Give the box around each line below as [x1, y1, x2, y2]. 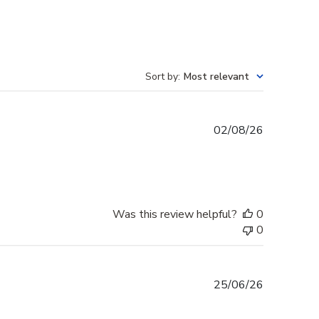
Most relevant [184, 70, 249, 84]
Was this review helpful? [113, 206, 237, 223]
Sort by [145, 70, 178, 84]
